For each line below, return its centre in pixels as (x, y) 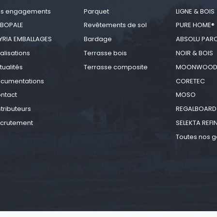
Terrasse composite (116, 67)
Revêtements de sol (115, 25)
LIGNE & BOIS (195, 11)
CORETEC (190, 81)
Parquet (96, 11)
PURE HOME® (195, 25)
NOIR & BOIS (194, 53)
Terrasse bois (105, 53)
